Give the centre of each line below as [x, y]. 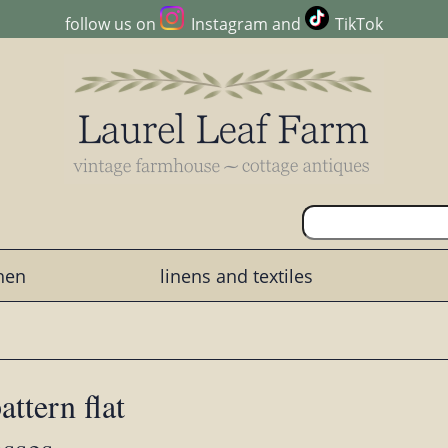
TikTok [358, 24]
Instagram [229, 24]
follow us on [113, 24]
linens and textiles [236, 275]
